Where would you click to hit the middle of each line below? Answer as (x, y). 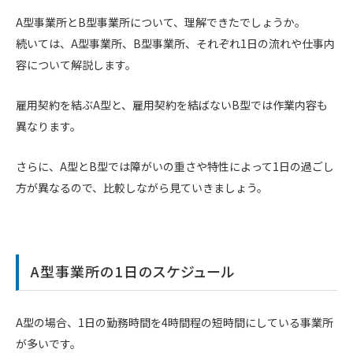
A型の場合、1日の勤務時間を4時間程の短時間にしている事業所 (175, 323)
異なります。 (48, 126)
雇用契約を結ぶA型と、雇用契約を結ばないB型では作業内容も (172, 105)
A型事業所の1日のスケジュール (134, 271)
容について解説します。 (76, 65)
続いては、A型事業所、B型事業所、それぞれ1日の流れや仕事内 (175, 44)
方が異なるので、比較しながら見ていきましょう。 (142, 187)
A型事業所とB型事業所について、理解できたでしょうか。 (161, 22)
